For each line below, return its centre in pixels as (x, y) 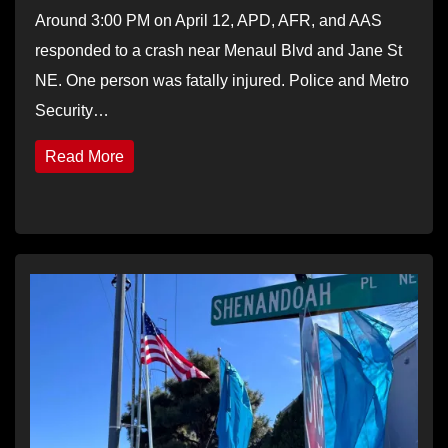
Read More (84, 156)
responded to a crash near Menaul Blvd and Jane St (218, 50)
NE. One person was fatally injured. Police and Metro (222, 80)
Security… (72, 110)
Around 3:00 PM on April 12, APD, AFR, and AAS (208, 20)
